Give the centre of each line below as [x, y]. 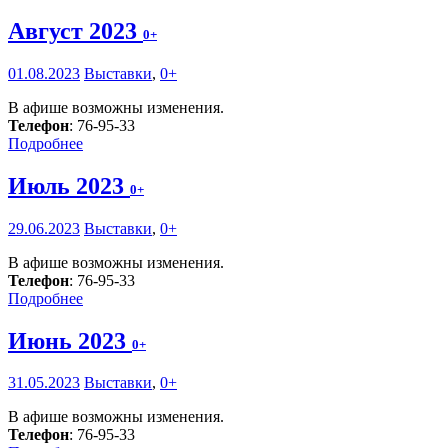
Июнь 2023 [70, 340]
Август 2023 [75, 30]
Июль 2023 [69, 185]
